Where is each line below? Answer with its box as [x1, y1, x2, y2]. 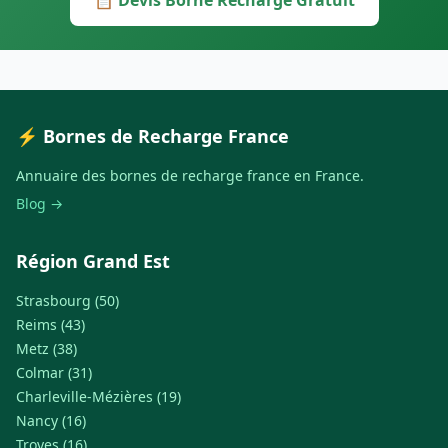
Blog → [16, 194, 63, 214]
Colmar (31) [16, 363, 92, 383]
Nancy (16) [16, 411, 86, 431]
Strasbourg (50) [16, 291, 119, 311]
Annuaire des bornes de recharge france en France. [16, 166, 364, 186]
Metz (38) [16, 339, 77, 359]
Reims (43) [16, 315, 85, 335]
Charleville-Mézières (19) [16, 387, 181, 407]
